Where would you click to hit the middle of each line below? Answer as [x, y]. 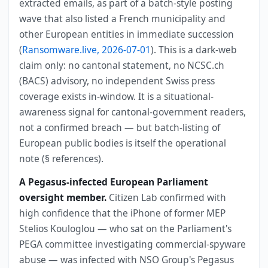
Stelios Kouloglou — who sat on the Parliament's [126, 228]
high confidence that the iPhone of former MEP [123, 213]
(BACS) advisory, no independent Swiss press [117, 80]
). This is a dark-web [194, 49]
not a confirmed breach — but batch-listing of [120, 127]
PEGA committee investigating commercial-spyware [133, 244]
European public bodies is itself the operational [123, 143]
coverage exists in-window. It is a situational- [117, 96]
